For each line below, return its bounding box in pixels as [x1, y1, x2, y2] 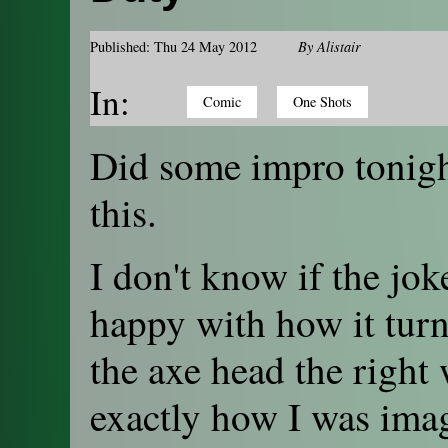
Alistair [317, 37, 361, 57]
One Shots [293, 92, 352, 112]
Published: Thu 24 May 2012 [90, 37, 257, 57]
